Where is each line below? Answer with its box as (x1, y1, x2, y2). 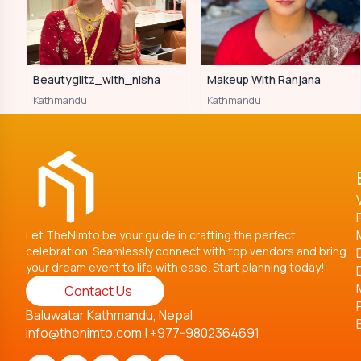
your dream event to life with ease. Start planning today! (26, 259, 325, 275)
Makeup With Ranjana (207, 72, 321, 87)
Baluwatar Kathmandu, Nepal (26, 306, 193, 324)
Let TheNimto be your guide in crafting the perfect (26, 227, 296, 243)
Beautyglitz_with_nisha (33, 72, 160, 87)
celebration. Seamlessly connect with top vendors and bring (26, 243, 346, 259)
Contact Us (64, 282, 132, 300)
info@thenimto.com (26, 324, 142, 342)
